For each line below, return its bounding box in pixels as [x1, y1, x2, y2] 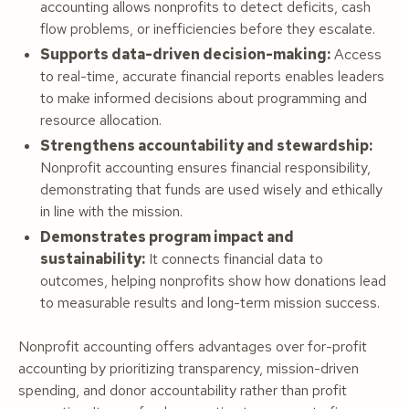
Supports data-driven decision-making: [40, 45, 330, 64]
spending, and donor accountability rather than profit [18, 381, 347, 400]
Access [330, 45, 382, 64]
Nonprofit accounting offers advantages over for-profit [18, 337, 367, 356]
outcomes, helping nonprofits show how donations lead [40, 271, 386, 290]
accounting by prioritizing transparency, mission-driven [18, 359, 359, 378]
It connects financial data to [145, 249, 323, 268]
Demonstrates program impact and [40, 227, 294, 246]
